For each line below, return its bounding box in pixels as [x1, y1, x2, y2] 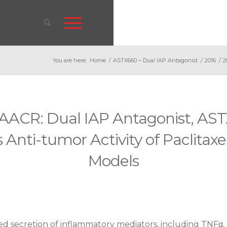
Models [88, 152, 139, 170]
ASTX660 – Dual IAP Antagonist [113, 57, 198, 64]
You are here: [53, 57, 87, 64]
